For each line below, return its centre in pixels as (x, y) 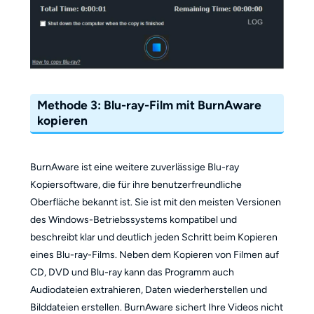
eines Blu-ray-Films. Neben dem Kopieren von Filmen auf (154, 255)
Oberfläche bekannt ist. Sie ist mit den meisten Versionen (155, 203)
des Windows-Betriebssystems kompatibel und (133, 220)
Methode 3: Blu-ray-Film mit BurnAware (150, 105)
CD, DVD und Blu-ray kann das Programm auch (132, 273)
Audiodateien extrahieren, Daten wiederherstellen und (148, 290)
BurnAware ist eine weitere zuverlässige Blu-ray (134, 168)
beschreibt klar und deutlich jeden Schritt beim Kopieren (153, 238)
